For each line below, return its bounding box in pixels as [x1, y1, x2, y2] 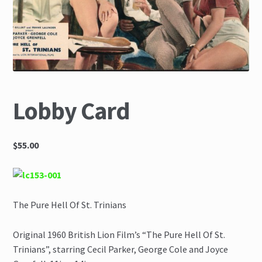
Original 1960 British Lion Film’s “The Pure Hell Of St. [13, 228, 226, 240]
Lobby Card [13, 95, 130, 126]
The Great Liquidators [26, 2, 119, 14]
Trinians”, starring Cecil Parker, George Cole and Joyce [13, 243, 229, 255]
